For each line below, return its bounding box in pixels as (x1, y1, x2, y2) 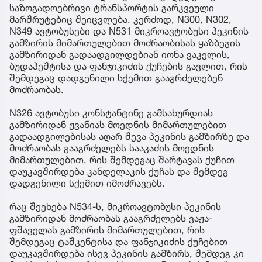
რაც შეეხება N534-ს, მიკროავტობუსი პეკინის (9, 201, 221, 213)
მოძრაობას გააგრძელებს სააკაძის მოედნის (9, 142, 214, 154)
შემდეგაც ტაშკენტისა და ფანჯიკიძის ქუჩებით (9, 236, 227, 248)
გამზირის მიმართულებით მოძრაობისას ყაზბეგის (9, 37, 240, 49)
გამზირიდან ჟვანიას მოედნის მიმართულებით (9, 119, 226, 131)
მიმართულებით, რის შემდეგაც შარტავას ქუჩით (9, 154, 235, 166)
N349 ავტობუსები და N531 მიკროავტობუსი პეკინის (9, 25, 249, 37)
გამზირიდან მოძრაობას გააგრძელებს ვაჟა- (9, 212, 212, 225)
